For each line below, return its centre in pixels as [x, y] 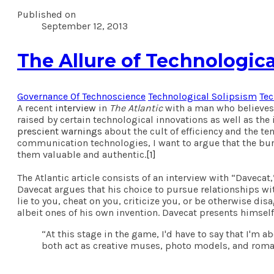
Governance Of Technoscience [81, 96]
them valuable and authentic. [82, 154]
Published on [46, 14]
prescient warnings [60, 131]
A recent [36, 108]
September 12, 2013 [85, 26]
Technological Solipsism [202, 96]
